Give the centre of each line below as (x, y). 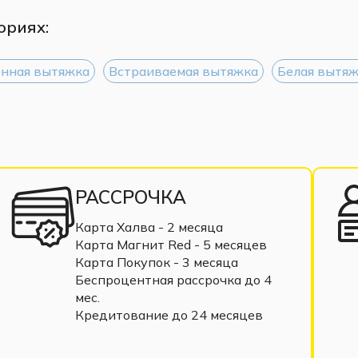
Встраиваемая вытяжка (183, 71)
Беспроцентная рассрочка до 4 (173, 279)
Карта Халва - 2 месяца (149, 227)
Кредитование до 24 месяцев (169, 314)
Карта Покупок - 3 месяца (156, 262)
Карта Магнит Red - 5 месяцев (171, 244)
